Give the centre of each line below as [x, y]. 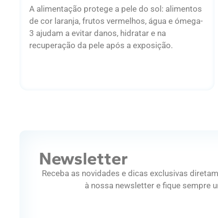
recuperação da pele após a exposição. [101, 45]
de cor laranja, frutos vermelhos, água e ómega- [116, 21]
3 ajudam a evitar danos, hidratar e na [98, 33]
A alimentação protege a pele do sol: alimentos [116, 9]
